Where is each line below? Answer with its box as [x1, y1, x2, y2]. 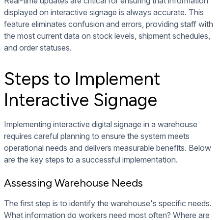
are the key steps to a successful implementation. [4, 155, 178, 165]
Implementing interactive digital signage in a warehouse [4, 119, 197, 130]
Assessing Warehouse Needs [4, 176, 143, 190]
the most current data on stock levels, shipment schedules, [4, 31, 210, 41]
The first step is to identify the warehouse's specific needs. [4, 198, 212, 209]
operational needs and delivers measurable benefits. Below [4, 143, 211, 153]
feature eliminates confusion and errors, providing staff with [4, 19, 213, 29]
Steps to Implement [4, 68, 161, 90]
